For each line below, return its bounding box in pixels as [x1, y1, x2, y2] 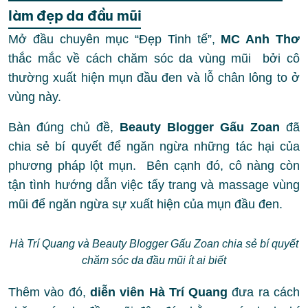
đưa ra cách [228, 285, 300, 299]
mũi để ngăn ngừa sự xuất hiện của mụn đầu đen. [8, 197, 283, 211]
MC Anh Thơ [221, 32, 300, 46]
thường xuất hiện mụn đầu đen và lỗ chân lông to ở [8, 71, 300, 85]
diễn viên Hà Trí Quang [89, 285, 228, 299]
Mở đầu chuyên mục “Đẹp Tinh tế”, [8, 32, 221, 46]
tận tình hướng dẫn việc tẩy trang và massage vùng [8, 178, 300, 192]
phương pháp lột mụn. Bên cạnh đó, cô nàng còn [8, 159, 300, 173]
